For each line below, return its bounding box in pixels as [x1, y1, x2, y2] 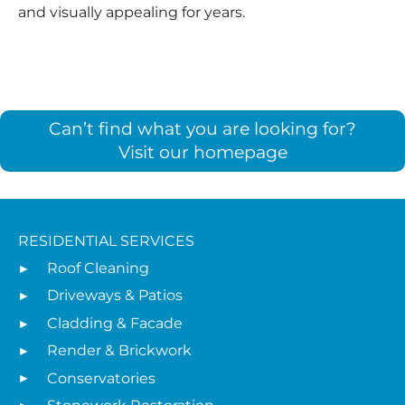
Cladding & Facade [47, 314, 183, 332]
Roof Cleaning [47, 259, 149, 278]
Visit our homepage [118, 141, 287, 163]
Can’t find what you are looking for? [49, 118, 356, 139]
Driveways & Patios [47, 287, 183, 305]
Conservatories [47, 369, 155, 387]
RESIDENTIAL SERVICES [18, 231, 194, 250]
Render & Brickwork [47, 342, 192, 360]
